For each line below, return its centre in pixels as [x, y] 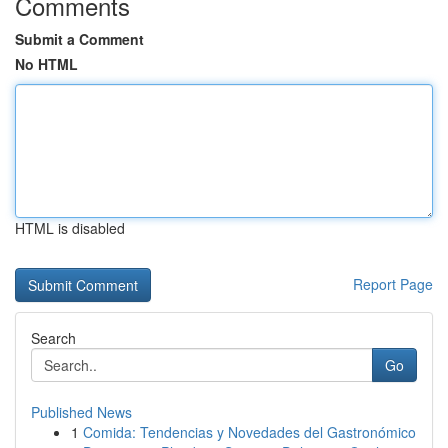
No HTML [46, 64]
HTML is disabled [70, 228]
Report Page [393, 284]
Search [53, 338]
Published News [81, 412]
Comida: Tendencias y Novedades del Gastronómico [249, 432]
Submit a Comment [79, 39]
